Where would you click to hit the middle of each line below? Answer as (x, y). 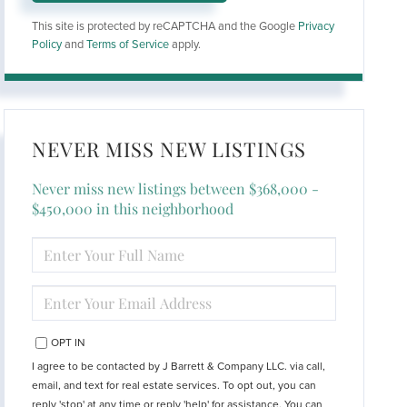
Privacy (317, 26)
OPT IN (69, 342)
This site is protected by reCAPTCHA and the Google (165, 26)
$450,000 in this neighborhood (133, 208)
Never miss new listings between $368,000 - (176, 188)
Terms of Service (128, 44)
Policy (47, 44)
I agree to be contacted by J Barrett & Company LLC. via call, (179, 366)
